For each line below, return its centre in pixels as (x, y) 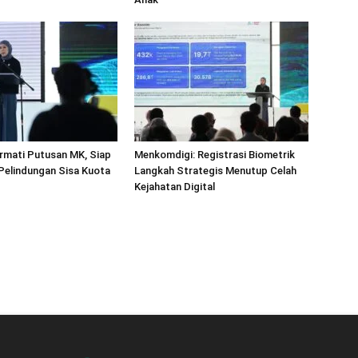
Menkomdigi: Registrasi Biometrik (215, 155)
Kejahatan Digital (175, 187)
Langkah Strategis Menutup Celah (215, 171)
